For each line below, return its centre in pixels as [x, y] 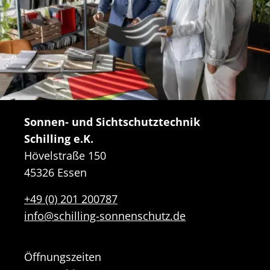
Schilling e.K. [59, 139]
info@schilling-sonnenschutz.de [105, 216]
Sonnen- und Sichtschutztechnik [112, 122]
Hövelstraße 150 [65, 156]
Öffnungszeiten [63, 257]
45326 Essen [55, 173]
